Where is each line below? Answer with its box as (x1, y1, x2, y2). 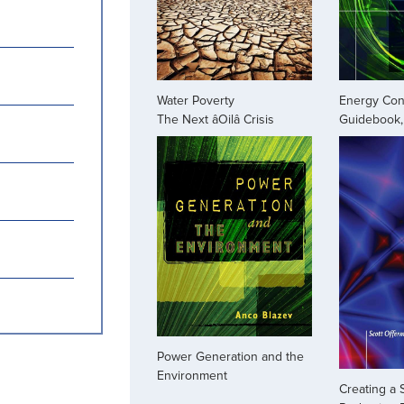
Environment (157, 368, 227, 384)
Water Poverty (157, 92, 234, 108)
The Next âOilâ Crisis (157, 111, 274, 127)
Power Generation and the (157, 349, 304, 365)
